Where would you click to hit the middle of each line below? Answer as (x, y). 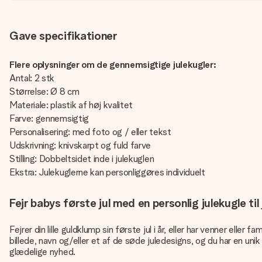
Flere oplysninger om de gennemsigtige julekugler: (113, 65)
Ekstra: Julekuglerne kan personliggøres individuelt (107, 172)
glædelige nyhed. (42, 252)
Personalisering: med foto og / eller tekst (92, 132)
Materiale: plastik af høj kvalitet (72, 105)
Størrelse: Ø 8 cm (46, 92)
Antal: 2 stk (33, 78)
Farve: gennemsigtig (50, 118)
